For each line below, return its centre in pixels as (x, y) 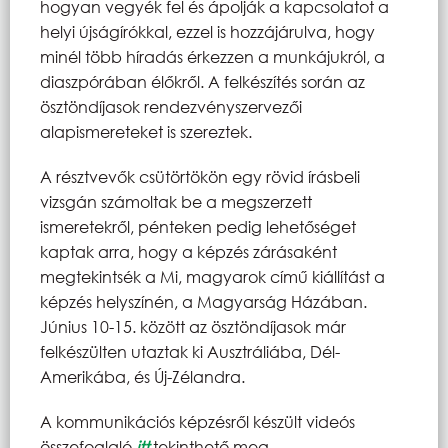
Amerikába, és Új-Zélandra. (142, 376)
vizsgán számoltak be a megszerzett (176, 201)
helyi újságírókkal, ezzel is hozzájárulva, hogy (207, 31)
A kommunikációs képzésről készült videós (197, 421)
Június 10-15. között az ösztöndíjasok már (193, 326)
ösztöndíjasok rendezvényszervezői (171, 106)
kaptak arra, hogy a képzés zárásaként (188, 251)
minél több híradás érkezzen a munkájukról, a (212, 56)
